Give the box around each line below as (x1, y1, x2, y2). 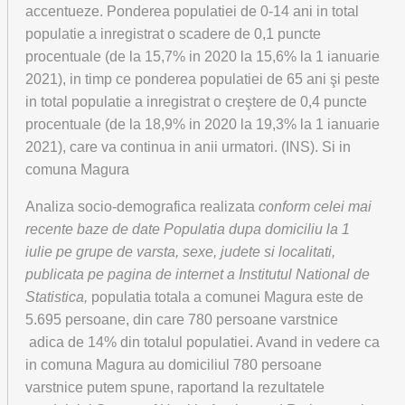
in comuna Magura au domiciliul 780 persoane (25, 357, 322, 372)
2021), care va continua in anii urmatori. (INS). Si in (25, 139, 351, 155)
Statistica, (25, 289, 91, 305)
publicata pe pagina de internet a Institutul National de (25, 267, 370, 282)
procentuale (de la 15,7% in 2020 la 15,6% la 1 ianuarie (25, 49, 380, 64)
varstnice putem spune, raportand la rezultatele (25, 380, 325, 395)
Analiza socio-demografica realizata (25, 199, 259, 214)
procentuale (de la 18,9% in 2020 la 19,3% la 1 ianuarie (25, 117, 380, 132)
